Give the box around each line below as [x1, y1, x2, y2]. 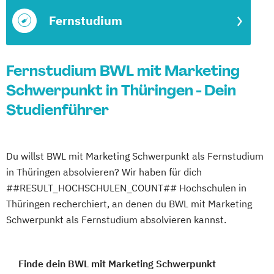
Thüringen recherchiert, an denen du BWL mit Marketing [6, 198, 252, 210]
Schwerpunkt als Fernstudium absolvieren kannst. [6, 213, 226, 226]
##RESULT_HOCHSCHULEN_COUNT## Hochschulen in [6, 182, 246, 194]
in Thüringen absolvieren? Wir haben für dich [6, 166, 202, 178]
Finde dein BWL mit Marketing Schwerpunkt [18, 257, 216, 270]
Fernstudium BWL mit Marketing [6, 61, 240, 80]
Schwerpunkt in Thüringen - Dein [6, 81, 236, 100]
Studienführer [6, 100, 109, 119]
